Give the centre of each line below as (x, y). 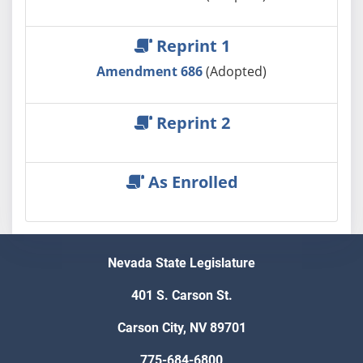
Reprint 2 (191, 122)
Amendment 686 (151, 71)
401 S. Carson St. (181, 296)
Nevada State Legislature (181, 263)
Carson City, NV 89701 (181, 328)
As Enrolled (191, 181)
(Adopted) (236, 71)
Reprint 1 (191, 45)
